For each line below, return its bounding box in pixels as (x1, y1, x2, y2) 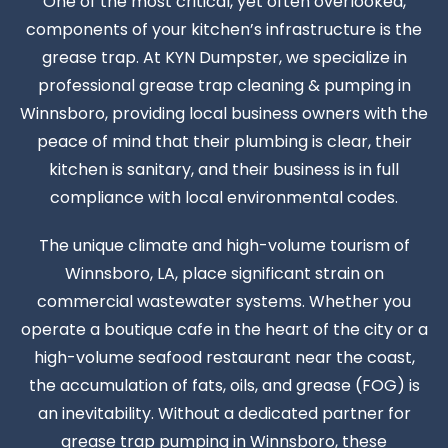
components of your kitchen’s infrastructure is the (26, 17, 422, 41)
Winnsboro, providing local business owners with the (20, 101, 428, 125)
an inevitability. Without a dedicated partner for (37, 401, 411, 425)
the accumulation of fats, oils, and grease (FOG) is (28, 373, 420, 397)
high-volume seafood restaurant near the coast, (33, 345, 415, 369)
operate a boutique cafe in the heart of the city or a (20, 317, 428, 341)
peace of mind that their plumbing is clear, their (36, 129, 412, 153)
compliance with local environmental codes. (50, 185, 398, 209)
